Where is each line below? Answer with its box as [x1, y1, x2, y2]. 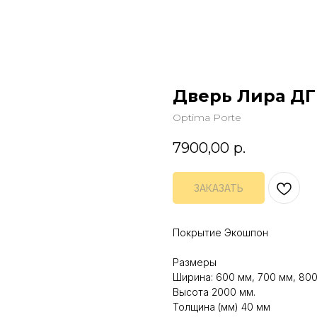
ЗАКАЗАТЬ [194, 182, 243, 195]
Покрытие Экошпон [173, 226, 268, 239]
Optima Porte [173, 111, 241, 124]
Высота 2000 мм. [173, 286, 255, 299]
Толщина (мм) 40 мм [173, 301, 270, 313]
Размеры [173, 256, 217, 269]
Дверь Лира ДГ [173, 86, 316, 106]
